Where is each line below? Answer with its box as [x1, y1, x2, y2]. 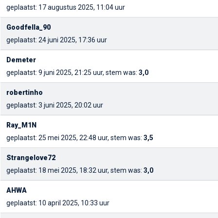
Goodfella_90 [6, 23, 51, 31]
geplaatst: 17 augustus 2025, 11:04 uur [6, 3, 125, 11]
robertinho [6, 89, 43, 96]
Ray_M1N [6, 121, 36, 129]
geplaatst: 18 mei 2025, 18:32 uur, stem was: [6, 166, 144, 174]
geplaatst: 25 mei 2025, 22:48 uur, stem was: [6, 134, 144, 142]
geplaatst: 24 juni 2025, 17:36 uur [6, 36, 107, 44]
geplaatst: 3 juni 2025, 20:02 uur [6, 101, 103, 109]
